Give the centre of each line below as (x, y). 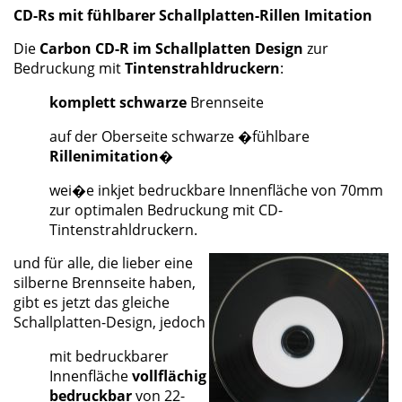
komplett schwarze (118, 103)
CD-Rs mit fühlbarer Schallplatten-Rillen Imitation (193, 15)
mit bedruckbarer (109, 357)
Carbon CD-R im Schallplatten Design (171, 49)
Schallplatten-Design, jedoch (109, 323)
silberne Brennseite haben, (105, 283)
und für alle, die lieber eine (103, 263)
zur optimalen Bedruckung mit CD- (166, 210)
